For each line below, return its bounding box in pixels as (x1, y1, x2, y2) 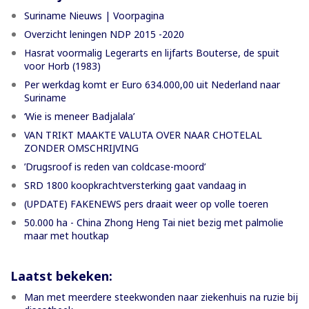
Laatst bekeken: (10, 267, 112, 284)
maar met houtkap (24, 228, 109, 242)
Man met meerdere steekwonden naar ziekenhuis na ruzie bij (24, 290, 298, 303)
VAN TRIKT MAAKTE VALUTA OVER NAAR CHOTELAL (24, 128, 262, 141)
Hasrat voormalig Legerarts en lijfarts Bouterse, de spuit (24, 46, 279, 59)
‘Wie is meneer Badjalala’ (24, 109, 134, 123)
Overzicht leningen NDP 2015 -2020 (24, 27, 184, 41)
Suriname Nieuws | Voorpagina (24, 8, 164, 22)
